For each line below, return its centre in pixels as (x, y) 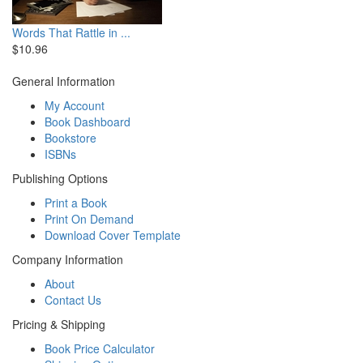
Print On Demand (89, 218)
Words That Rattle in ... (71, 32)
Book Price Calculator (100, 348)
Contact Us (73, 299)
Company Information (68, 259)
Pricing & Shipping (59, 324)
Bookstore (70, 137)
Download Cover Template (113, 235)
